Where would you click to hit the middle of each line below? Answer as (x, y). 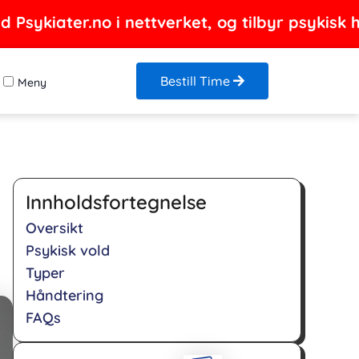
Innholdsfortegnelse (116, 202)
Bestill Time (197, 81)
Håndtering (65, 295)
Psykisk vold (68, 250)
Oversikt (54, 228)
